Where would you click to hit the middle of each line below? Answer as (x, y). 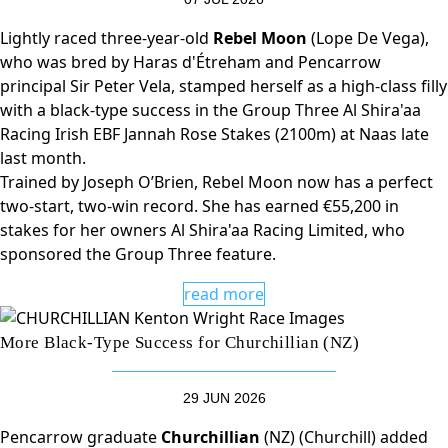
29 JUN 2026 (224, 398)
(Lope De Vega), (370, 38)
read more (224, 294)
